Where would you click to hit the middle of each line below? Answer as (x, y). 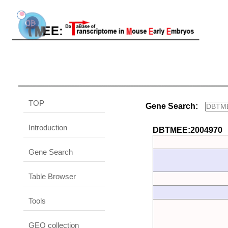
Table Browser (52, 176)
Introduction (48, 127)
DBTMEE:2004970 (188, 130)
